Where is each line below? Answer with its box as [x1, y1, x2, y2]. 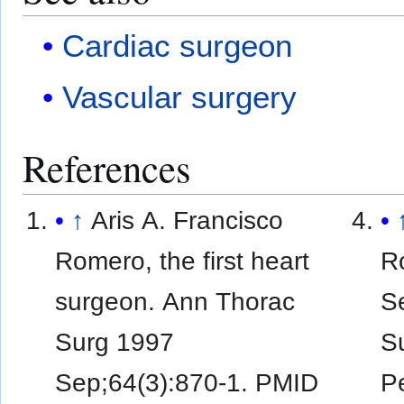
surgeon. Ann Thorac [55, 286, 296, 316]
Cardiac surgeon [62, 28, 293, 64]
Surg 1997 [55, 326, 175, 356]
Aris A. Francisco [91, 205, 284, 234]
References [23, 142, 191, 194]
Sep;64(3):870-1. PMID [55, 367, 319, 397]
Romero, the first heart [55, 245, 310, 275]
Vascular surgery [62, 79, 298, 115]
